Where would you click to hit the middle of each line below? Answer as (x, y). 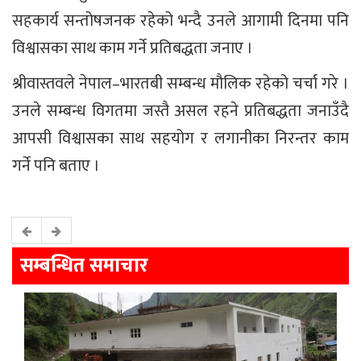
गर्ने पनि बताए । (56, 166)
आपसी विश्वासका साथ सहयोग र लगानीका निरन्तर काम (180, 139)
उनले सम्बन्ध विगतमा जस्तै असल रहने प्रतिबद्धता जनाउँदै (180, 112)
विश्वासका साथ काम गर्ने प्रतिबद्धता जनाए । (133, 49)
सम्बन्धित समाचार (84, 266)
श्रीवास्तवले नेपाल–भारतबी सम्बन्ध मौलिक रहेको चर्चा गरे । (180, 84)
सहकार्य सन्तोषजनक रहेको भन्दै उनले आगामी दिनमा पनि (180, 21)
